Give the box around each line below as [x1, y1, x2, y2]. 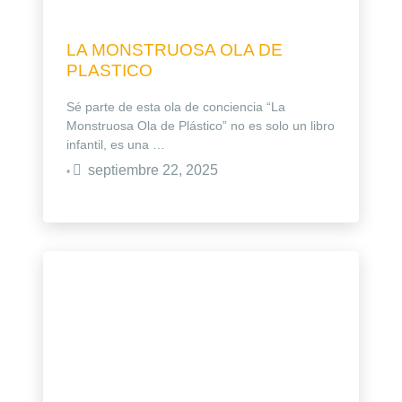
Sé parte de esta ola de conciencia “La [66, 99, 285, 114]
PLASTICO [66, 60, 153, 80]
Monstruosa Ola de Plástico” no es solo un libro [66, 118, 335, 133]
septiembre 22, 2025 [88, 162, 218, 178]
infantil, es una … [66, 136, 165, 152]
